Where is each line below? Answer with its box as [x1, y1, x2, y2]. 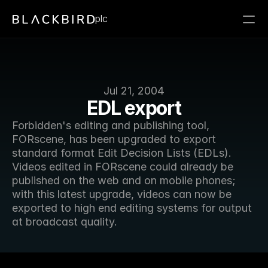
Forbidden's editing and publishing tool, [12, 119, 209, 132]
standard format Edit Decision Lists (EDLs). [12, 147, 232, 159]
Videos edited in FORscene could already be [12, 160, 233, 173]
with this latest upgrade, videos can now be [12, 188, 232, 200]
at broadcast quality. [12, 215, 117, 228]
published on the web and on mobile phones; [12, 174, 236, 187]
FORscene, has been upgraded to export [12, 133, 216, 145]
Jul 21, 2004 [103, 84, 165, 97]
